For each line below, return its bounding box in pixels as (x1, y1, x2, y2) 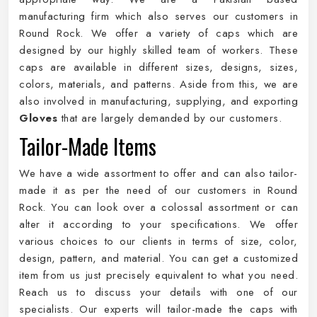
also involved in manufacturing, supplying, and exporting (19, 93, 298, 109)
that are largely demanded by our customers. (57, 110, 286, 126)
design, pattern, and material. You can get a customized (19, 250, 298, 266)
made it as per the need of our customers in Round (19, 183, 298, 198)
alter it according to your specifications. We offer (19, 217, 298, 232)
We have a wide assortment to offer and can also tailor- (19, 166, 298, 181)
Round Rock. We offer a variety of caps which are (19, 25, 298, 41)
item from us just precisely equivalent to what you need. (19, 267, 298, 283)
